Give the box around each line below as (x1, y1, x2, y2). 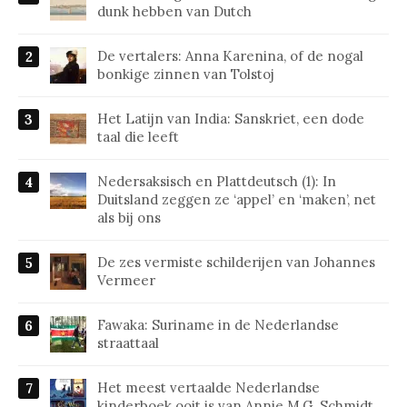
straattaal (97, 333, 159, 352)
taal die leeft (97, 127, 179, 145)
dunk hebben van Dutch (97, 2, 252, 20)
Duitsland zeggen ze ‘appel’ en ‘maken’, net (97, 190, 376, 208)
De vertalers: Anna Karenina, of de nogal (97, 46, 363, 65)
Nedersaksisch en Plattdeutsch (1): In (97, 172, 336, 190)
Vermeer (97, 271, 155, 289)
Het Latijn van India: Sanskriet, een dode (97, 109, 364, 127)
